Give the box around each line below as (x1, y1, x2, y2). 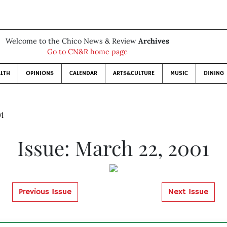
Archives (138, 36, 169, 46)
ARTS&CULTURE (112, 69, 155, 77)
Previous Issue (18, 187, 71, 197)
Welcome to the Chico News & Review (5, 36, 138, 46)
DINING (203, 69, 224, 77)
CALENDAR (69, 69, 97, 77)
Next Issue (168, 187, 208, 197)
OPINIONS (25, 69, 54, 77)
